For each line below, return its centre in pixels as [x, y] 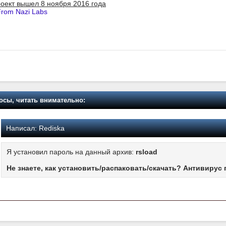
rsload [147, 152]
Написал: [21, 128]
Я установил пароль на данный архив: [71, 152]
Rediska [51, 128]
